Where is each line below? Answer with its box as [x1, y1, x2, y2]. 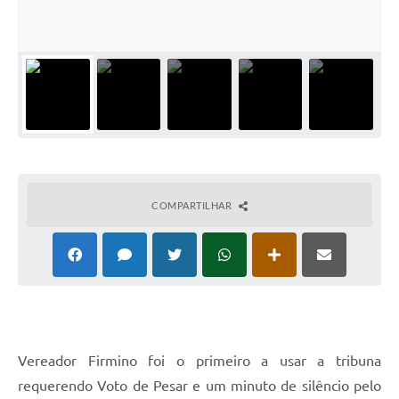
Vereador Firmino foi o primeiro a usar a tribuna [18, 352, 381, 369]
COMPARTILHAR [151, 199, 234, 211]
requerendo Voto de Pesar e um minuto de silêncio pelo [18, 377, 381, 394]
